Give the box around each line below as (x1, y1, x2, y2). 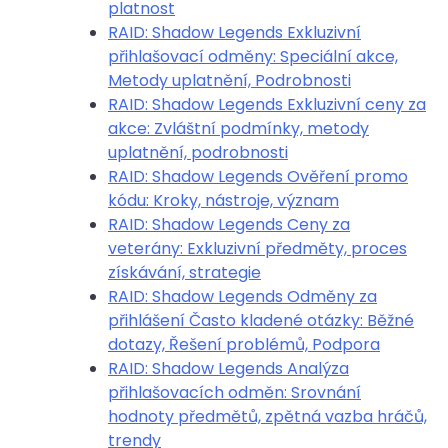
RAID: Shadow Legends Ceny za (108, 213, 350, 236)
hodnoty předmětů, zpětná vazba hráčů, (108, 405, 427, 428)
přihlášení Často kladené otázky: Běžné (108, 309, 414, 332)
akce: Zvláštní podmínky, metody (108, 117, 369, 140)
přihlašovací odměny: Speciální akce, (108, 45, 398, 68)
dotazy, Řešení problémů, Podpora (108, 333, 380, 356)
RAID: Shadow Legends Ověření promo (108, 165, 408, 188)
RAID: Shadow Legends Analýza (108, 357, 349, 380)
